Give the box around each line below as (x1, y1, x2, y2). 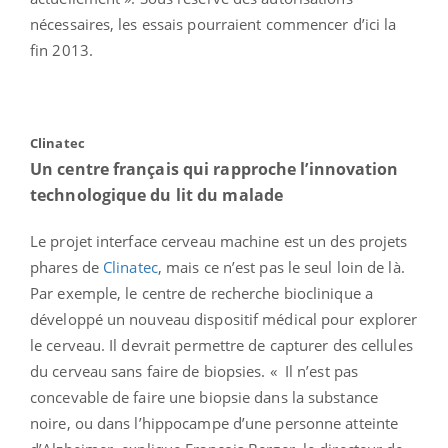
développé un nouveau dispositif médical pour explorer (30, 309, 418, 330)
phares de (30, 257, 103, 278)
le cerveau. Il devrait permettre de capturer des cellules (30, 335, 413, 356)
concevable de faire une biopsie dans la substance (30, 387, 378, 408)
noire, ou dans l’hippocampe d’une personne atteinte (30, 413, 399, 434)
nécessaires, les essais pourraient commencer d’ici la (30, 14, 397, 35)
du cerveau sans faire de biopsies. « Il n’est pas (30, 361, 359, 382)
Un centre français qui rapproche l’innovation (30, 158, 399, 181)
